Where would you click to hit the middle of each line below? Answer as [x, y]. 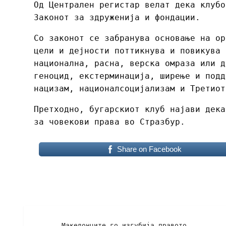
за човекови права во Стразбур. [109, 122]
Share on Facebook [149, 149]
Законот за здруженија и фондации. [117, 17]
